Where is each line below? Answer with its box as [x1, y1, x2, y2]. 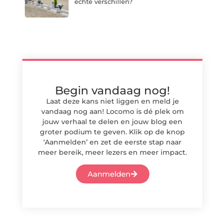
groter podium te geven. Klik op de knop [40, 127, 185, 136]
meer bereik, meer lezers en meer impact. [38, 147, 187, 157]
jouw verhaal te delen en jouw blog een [42, 117, 182, 126]
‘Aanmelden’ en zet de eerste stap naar [43, 137, 182, 146]
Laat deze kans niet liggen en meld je [46, 96, 179, 106]
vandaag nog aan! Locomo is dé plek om [41, 107, 184, 116]
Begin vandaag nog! [55, 83, 170, 97]
